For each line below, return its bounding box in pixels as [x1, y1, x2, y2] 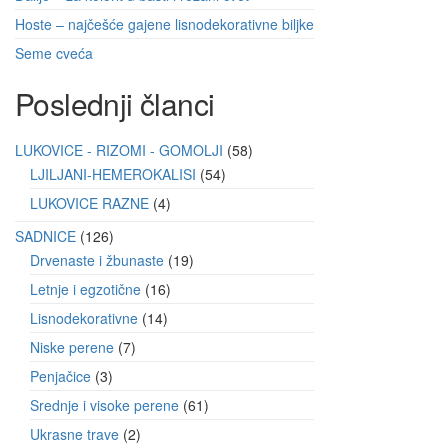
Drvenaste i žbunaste [30, 249, 164, 270]
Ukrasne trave [30, 423, 119, 444]
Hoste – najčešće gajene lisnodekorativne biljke [15, 13, 314, 34]
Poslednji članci [15, 81, 215, 125]
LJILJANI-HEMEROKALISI [30, 163, 196, 184]
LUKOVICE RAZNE [30, 192, 149, 213]
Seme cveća [15, 42, 93, 63]
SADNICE [15, 225, 76, 246]
